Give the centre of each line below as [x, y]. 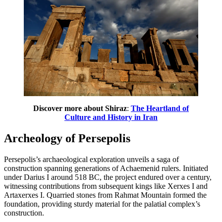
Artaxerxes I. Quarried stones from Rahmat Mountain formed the [105, 195]
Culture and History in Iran [111, 117]
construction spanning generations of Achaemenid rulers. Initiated [106, 168]
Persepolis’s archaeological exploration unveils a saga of [91, 159]
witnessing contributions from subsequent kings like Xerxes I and [106, 186]
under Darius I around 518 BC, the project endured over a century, [108, 177]
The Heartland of [160, 108]
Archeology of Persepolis [67, 138]
